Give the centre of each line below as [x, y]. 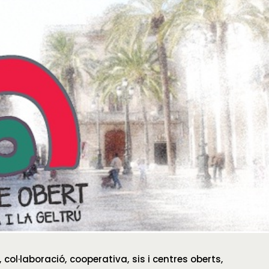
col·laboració [35, 259]
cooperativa [98, 259]
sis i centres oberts [177, 259]
